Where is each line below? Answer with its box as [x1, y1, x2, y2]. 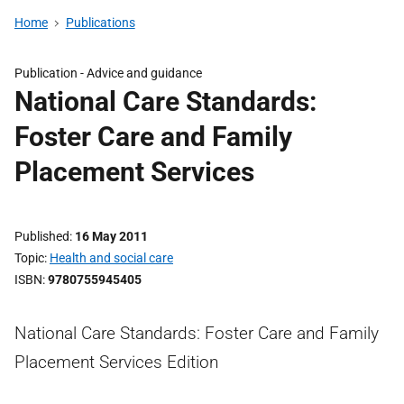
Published [14, 229, 69, 243]
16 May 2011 [75, 229, 148, 243]
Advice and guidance [87, 66, 202, 80]
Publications [65, 15, 135, 30]
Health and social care [50, 251, 173, 265]
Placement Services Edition [14, 352, 218, 372]
